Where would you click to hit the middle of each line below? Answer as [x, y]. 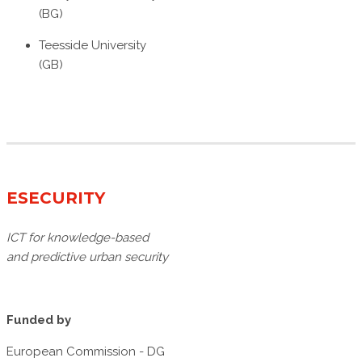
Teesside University [93, 46]
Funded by [39, 320]
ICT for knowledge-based [78, 238]
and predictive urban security [87, 257]
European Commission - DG [86, 352]
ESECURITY [56, 198]
